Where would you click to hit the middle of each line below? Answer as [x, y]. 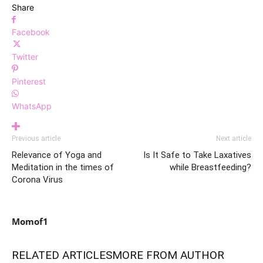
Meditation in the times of [63, 167]
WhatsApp [32, 106]
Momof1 [30, 221]
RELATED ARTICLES [62, 255]
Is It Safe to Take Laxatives [197, 155]
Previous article [36, 138]
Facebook [31, 32]
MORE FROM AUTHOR [168, 255]
